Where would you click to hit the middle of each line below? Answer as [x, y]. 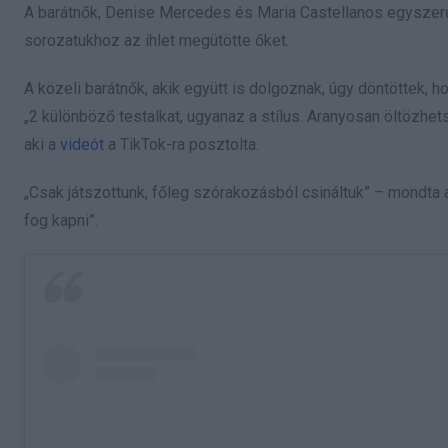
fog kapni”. [61, 221]
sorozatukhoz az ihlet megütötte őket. [156, 41]
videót [82, 145]
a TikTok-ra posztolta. [181, 145]
